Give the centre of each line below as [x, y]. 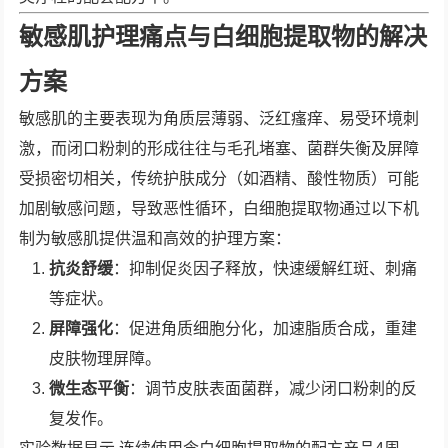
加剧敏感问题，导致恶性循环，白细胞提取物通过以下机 [219, 208]
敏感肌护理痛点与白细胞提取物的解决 [223, 36]
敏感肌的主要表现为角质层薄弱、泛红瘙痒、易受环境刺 [219, 118]
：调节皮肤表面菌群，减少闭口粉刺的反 [273, 388]
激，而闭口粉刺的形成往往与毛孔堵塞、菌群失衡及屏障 [219, 148]
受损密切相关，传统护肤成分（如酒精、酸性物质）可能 [219, 178]
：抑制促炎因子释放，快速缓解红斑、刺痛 [265, 268]
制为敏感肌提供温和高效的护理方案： [155, 238]
